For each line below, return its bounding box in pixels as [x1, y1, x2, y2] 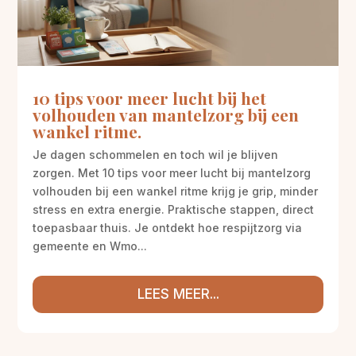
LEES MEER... [137, 285, 219, 302]
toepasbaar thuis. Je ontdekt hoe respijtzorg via [33, 220, 303, 234]
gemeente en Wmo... [33, 238, 148, 253]
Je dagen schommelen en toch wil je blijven [33, 147, 279, 161]
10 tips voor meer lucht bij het [33, 86, 267, 109]
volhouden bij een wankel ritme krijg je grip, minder [33, 184, 319, 198]
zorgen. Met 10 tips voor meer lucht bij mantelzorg [33, 165, 311, 180]
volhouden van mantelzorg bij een [33, 103, 300, 126]
